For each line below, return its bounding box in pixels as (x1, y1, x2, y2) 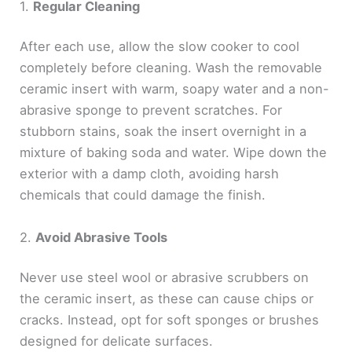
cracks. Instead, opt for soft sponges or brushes (20, 312, 320, 328)
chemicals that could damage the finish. (20, 187, 266, 203)
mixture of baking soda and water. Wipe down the (20, 145, 328, 161)
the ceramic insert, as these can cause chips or (20, 291, 314, 307)
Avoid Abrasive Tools (35, 229, 168, 245)
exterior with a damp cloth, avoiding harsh (20, 166, 280, 182)
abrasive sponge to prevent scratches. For (20, 102, 283, 119)
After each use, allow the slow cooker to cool (20, 38, 300, 55)
